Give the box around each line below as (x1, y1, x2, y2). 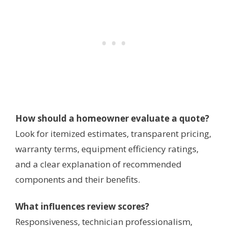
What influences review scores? (15, 201, 149, 213)
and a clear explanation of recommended (15, 158, 182, 170)
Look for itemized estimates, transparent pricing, (15, 127, 211, 139)
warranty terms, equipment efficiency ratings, (15, 142, 198, 155)
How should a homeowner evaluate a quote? (15, 112, 209, 124)
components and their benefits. (15, 173, 140, 185)
